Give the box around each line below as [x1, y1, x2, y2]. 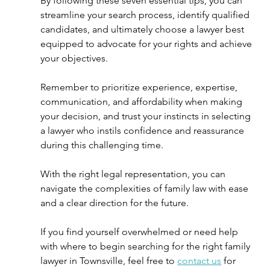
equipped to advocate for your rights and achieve [40, 38, 255, 49]
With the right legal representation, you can [40, 168, 228, 180]
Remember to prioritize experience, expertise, [40, 81, 240, 93]
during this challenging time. [40, 139, 169, 151]
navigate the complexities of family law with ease [40, 183, 251, 194]
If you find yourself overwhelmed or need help [40, 226, 241, 237]
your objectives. [40, 52, 108, 64]
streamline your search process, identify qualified [40, 9, 253, 20]
